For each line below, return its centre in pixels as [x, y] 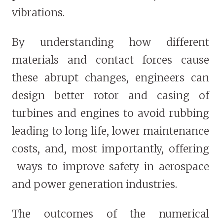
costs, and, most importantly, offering [110, 149]
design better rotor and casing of [110, 96]
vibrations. [38, 13]
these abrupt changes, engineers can [110, 78]
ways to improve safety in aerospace [110, 167]
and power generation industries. [94, 184]
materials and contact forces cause [110, 60]
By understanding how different [110, 42]
